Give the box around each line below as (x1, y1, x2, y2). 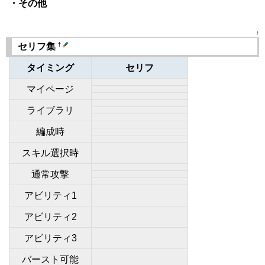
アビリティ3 (24, 233, 77, 243)
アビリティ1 (24, 190, 77, 201)
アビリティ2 (24, 212, 77, 222)
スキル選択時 (22, 148, 79, 158)
